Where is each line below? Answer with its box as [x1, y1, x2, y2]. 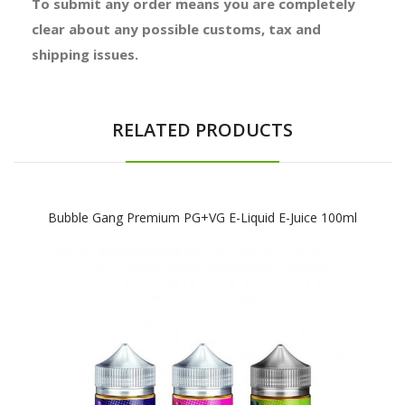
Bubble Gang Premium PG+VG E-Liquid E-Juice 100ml [48, 208, 357, 226]
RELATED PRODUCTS [112, 117, 293, 142]
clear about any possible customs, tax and [32, 19, 321, 38]
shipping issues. [32, 44, 138, 63]
